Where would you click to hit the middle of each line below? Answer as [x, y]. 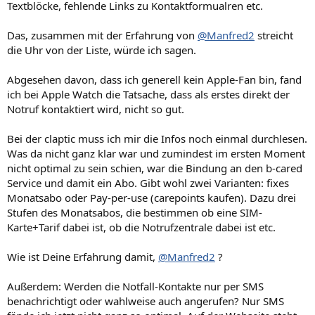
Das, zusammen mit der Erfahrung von [102, 35]
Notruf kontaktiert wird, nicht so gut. [96, 109]
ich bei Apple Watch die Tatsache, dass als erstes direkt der [148, 94]
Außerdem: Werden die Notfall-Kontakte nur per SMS [135, 286]
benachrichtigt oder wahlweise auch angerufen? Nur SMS [146, 301]
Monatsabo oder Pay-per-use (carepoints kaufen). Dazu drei [152, 198]
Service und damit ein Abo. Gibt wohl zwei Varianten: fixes [148, 183]
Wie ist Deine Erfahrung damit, [83, 257]
